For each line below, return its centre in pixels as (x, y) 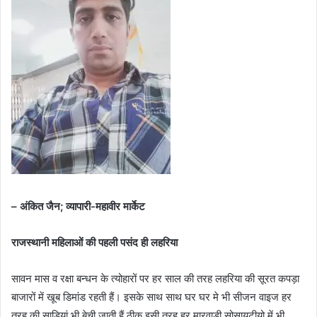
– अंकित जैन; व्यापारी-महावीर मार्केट (78, 206)
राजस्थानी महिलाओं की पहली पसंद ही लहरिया (94, 242)
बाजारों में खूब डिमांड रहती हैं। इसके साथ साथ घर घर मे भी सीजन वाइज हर (151, 296)
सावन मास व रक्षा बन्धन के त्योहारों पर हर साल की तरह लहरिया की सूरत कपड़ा (155, 278)
